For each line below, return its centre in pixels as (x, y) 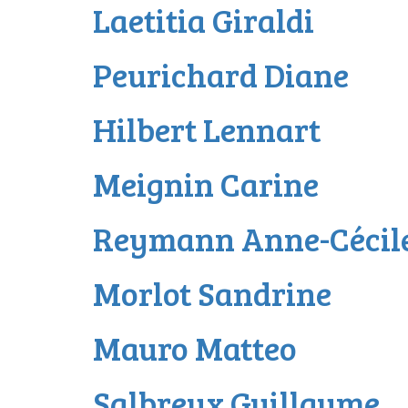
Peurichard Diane (221, 74)
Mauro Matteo (195, 347)
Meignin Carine (206, 184)
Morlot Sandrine (212, 293)
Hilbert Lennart (207, 129)
